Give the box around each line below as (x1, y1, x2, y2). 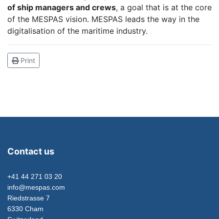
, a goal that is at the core (116, 2, 212, 12)
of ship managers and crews (7, 2, 116, 12)
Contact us (7, 146, 54, 156)
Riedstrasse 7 (7, 194, 50, 202)
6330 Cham (7, 204, 44, 213)
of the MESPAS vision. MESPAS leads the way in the (7, 14, 199, 24)
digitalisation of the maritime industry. (7, 25, 148, 36)
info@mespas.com (7, 183, 65, 191)
